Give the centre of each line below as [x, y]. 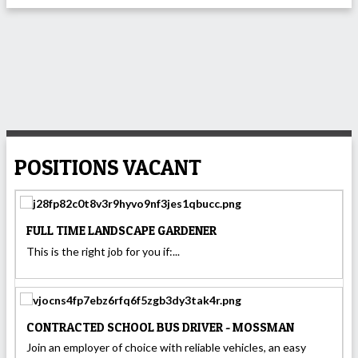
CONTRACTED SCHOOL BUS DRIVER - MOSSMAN [160, 327]
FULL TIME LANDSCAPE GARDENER [121, 230]
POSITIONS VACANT [108, 167]
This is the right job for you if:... [103, 251]
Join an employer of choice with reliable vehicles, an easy [166, 348]
